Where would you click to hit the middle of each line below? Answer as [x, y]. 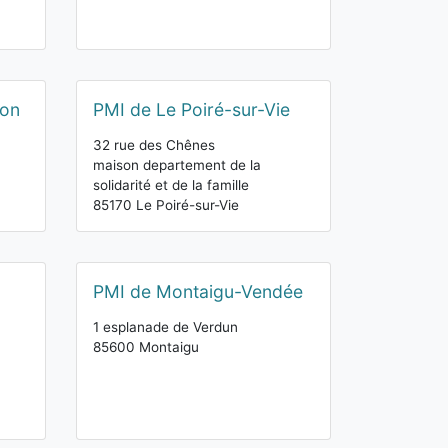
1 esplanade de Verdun [165, 327]
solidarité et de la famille [171, 185]
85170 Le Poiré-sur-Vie [166, 205]
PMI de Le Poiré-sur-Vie [191, 109]
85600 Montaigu [146, 347]
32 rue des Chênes [154, 145]
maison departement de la [177, 165]
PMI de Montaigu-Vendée [198, 291]
